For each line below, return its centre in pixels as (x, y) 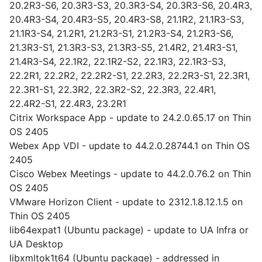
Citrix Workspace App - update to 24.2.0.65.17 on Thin (130, 118)
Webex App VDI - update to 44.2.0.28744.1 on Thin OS (130, 146)
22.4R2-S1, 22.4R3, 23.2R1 (68, 104)
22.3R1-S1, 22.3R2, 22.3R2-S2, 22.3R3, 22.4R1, (113, 89)
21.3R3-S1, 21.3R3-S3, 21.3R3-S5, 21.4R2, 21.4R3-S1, (123, 47)
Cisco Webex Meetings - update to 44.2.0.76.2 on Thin (130, 174)
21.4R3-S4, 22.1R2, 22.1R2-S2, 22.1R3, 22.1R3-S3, (118, 61)
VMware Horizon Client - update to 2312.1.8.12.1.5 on (126, 202)
